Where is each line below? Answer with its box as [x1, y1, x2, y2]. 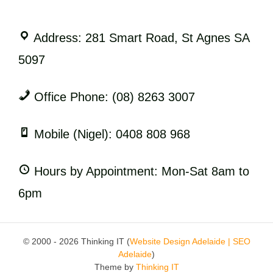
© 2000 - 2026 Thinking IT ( [23, 236, 130, 247]
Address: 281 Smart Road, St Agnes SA [30, 31, 249, 45]
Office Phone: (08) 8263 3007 [30, 90, 195, 104]
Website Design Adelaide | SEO [129, 236, 250, 247]
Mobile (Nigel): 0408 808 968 [30, 127, 190, 141]
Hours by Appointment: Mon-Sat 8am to [30, 165, 249, 179]
